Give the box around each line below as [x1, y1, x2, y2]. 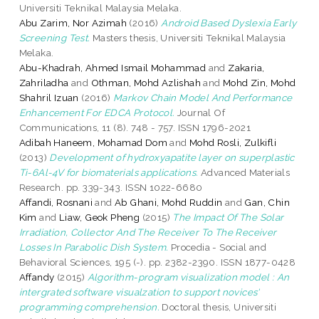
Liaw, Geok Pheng [58, 211, 140, 223]
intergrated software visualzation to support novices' [19, 286, 260, 298]
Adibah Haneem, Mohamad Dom [19, 136, 168, 148]
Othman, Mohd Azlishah [90, 76, 202, 88]
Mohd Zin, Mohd [223, 76, 296, 88]
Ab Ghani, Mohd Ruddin [115, 196, 223, 208]
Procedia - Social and [168, 241, 267, 253]
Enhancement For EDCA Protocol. [19, 106, 175, 118]
